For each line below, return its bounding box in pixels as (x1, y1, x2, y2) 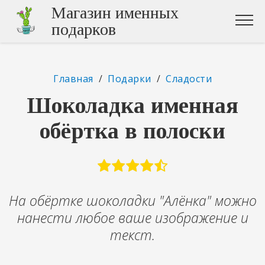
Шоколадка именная (27, 92, 238, 118)
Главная (53, 72, 93, 85)
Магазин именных (51, 4, 179, 22)
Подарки (108, 72, 151, 85)
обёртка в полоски (40, 118, 225, 143)
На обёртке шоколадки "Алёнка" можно (8, 190, 257, 210)
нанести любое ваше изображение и (17, 208, 248, 227)
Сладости (166, 72, 212, 85)
